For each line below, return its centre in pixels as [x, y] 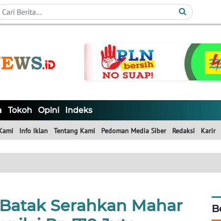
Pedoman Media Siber [134, 131]
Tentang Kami [74, 131]
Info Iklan [34, 131]
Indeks [79, 110]
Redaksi [184, 131]
